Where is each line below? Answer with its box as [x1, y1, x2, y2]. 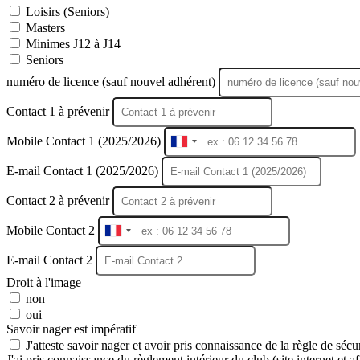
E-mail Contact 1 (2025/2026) [6, 163, 162, 178]
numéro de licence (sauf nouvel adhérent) [6, 74, 219, 88]
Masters [26, 20, 65, 35]
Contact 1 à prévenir [6, 104, 112, 118]
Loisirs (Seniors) [26, 4, 109, 18]
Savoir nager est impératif [6, 321, 136, 336]
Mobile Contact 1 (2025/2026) [6, 133, 164, 148]
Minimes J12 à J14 [26, 36, 121, 51]
